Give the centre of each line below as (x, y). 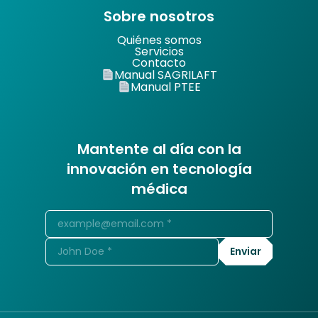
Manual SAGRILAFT (165, 75)
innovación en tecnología (159, 169)
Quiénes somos (159, 40)
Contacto (159, 62)
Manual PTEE (165, 87)
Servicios (159, 51)
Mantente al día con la (159, 149)
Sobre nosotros (159, 16)
